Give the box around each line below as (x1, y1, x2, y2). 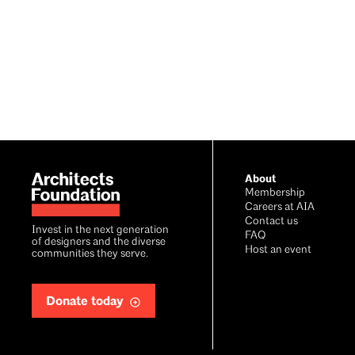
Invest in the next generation (32, 224, 169, 237)
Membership (245, 187, 306, 200)
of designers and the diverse (32, 236, 166, 249)
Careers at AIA (245, 201, 315, 214)
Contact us (245, 216, 299, 228)
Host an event (245, 244, 312, 257)
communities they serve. (32, 248, 148, 261)
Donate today (46, 294, 124, 310)
